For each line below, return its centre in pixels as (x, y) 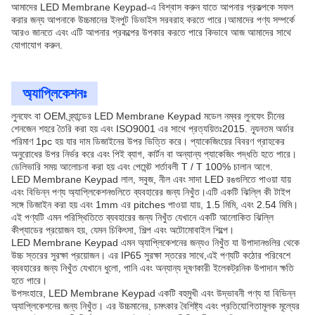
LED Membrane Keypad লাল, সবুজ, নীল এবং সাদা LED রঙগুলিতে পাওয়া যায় (151, 179)
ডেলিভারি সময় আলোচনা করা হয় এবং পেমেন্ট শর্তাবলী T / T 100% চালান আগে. (142, 167)
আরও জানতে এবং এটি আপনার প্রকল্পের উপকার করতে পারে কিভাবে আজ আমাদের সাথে (151, 32)
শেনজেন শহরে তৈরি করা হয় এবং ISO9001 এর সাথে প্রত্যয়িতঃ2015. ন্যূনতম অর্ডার (153, 129)
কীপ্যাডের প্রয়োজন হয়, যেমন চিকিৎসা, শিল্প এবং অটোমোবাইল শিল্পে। (123, 230)
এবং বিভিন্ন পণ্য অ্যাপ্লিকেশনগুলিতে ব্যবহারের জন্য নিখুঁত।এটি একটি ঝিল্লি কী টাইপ (151, 192)
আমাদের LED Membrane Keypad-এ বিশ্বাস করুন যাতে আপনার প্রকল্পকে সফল (152, 7)
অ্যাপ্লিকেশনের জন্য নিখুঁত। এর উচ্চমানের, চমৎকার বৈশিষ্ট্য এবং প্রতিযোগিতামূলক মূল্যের (155, 306)
